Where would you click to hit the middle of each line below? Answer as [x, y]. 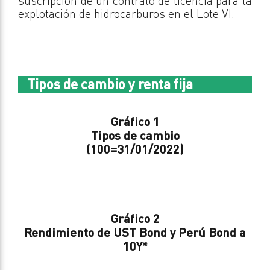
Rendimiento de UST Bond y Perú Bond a [135, 232]
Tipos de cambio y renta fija [110, 83]
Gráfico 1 [135, 121]
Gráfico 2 [135, 218]
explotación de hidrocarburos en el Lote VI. [126, 13]
